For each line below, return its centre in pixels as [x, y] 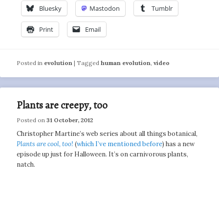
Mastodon [105, 8]
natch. [26, 165]
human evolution [126, 63]
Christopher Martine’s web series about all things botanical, [107, 134]
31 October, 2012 [70, 120]
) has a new [179, 144]
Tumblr [162, 8]
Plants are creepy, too [62, 105]
